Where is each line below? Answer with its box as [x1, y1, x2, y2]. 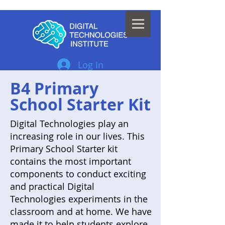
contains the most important [10, 155, 131, 167]
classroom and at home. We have [10, 205, 152, 217]
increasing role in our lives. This [10, 130, 145, 142]
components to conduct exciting [10, 167, 146, 180]
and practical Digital [10, 180, 94, 192]
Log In [77, 58, 103, 71]
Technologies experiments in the [10, 192, 148, 205]
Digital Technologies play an [10, 117, 129, 130]
